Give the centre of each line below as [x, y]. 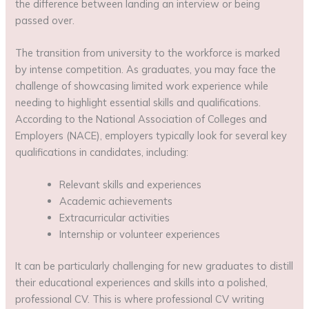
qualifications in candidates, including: [102, 152]
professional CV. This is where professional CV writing [140, 299]
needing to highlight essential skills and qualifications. [138, 103]
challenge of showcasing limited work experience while [142, 86]
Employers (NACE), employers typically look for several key [151, 136]
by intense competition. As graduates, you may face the [146, 70]
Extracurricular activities [115, 218]
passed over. [45, 20]
